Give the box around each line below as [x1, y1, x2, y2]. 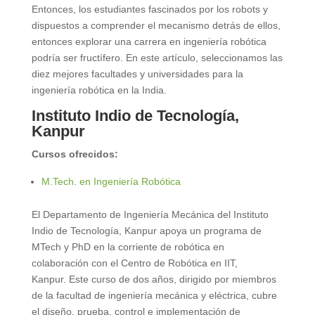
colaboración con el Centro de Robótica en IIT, [31, 257, 238, 269]
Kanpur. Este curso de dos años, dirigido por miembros [31, 273, 276, 285]
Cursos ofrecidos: [31, 148, 118, 160]
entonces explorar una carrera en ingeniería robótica [31, 35, 266, 47]
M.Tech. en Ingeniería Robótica [41, 175, 181, 187]
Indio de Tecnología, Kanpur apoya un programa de [31, 224, 262, 236]
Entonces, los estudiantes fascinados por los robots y [31, 3, 268, 15]
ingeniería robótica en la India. [31, 84, 167, 96]
